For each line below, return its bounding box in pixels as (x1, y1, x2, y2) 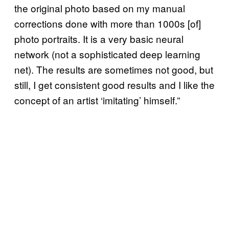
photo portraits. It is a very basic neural (14, 32, 184, 45)
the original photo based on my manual (14, 1, 185, 15)
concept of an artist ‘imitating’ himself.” (14, 93, 180, 107)
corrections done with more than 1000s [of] (14, 16, 201, 30)
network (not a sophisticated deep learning (14, 47, 200, 61)
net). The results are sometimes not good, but (14, 62, 213, 76)
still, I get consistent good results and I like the (14, 78, 215, 91)
